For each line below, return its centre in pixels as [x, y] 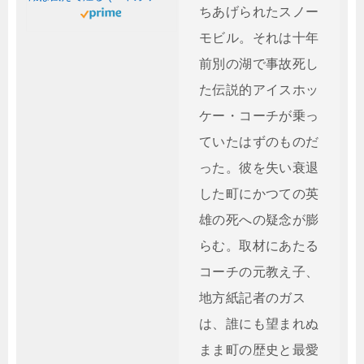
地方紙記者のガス [253, 298]
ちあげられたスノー [259, 12]
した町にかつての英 [259, 194]
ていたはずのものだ [259, 142]
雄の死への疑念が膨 [259, 220]
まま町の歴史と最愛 [259, 350]
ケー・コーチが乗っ [259, 116]
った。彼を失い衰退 [259, 168]
